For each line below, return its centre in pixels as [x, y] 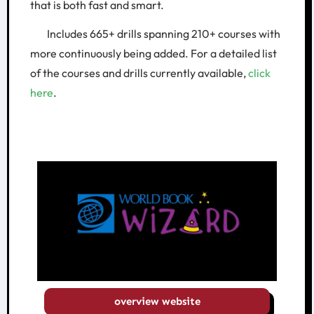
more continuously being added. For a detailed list [153, 53]
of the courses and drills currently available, [139, 73]
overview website [157, 301]
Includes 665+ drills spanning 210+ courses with [155, 33]
